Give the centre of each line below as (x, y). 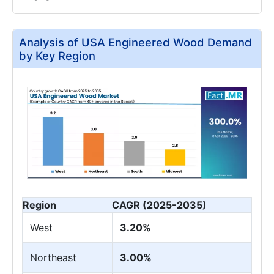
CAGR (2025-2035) (159, 205)
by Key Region (57, 55)
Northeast (53, 258)
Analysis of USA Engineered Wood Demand (135, 42)
